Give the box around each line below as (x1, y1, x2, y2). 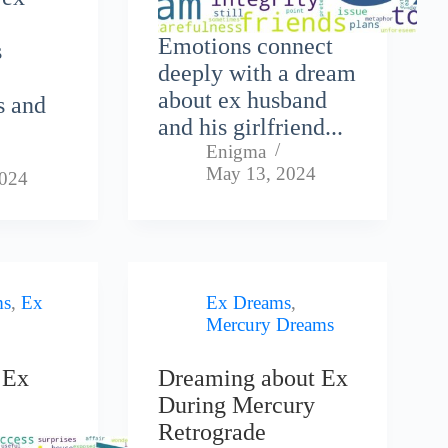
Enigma (206, 141, 267, 163)
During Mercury (158, 392, 316, 419)
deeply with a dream (158, 60, 357, 87)
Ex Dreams (206, 292, 292, 314)
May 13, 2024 (206, 163, 317, 185)
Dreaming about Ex (158, 365, 349, 392)
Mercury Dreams (206, 314, 335, 336)
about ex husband (158, 87, 328, 114)
